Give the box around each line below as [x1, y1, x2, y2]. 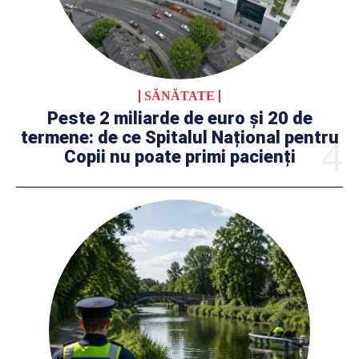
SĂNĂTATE [144, 89, 215, 103]
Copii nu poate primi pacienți [63, 147, 296, 167]
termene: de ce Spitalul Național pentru [20, 127, 339, 148]
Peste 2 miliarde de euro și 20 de [46, 108, 313, 129]
